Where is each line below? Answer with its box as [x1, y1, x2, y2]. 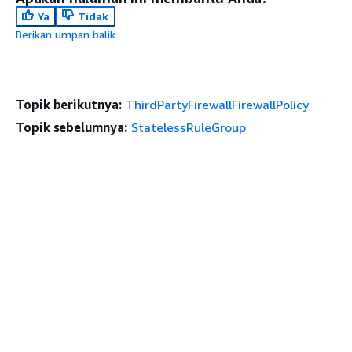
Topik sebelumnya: [16, 119, 127, 136]
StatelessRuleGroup [130, 119, 246, 136]
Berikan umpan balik [16, 27, 115, 42]
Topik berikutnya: [16, 97, 122, 113]
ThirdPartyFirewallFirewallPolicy [125, 97, 309, 113]
